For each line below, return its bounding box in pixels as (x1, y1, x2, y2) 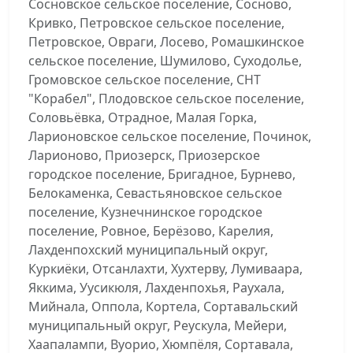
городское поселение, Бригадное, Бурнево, (28, 165, 295, 183)
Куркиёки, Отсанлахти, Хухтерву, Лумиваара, (28, 260, 303, 277)
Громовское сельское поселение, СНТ (28, 71, 261, 88)
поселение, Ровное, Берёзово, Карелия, (28, 222, 273, 240)
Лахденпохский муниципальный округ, (28, 241, 268, 258)
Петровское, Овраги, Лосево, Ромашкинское (28, 33, 304, 50)
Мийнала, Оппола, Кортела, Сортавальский (28, 298, 298, 315)
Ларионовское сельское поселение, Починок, (28, 128, 311, 145)
